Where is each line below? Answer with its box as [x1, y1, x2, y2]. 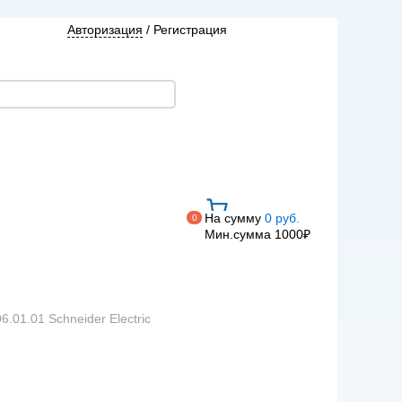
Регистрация [153, 22, 227, 37]
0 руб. [261, 211, 300, 225]
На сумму [205, 211, 261, 225]
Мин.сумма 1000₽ [205, 227, 310, 241]
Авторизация [67, 22, 143, 37]
